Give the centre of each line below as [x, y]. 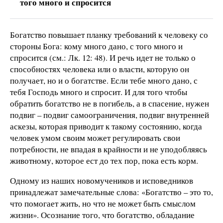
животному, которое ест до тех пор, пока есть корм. [104, 160]
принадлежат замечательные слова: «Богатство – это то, [111, 192]
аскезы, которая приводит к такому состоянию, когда [106, 126]
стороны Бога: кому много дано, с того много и [96, 46]
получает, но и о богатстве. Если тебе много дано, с [104, 80]
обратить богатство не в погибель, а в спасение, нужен [110, 103]
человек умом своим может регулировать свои [95, 137]
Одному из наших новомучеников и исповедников [102, 180]
